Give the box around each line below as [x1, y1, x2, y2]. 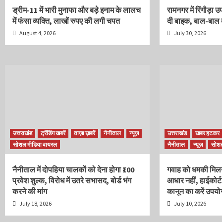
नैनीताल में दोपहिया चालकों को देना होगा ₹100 [12, 165, 134, 174]
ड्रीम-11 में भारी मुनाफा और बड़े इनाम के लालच [12, 5, 141, 15]
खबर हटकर [195, 129, 220, 137]
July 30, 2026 [173, 29, 207, 37]
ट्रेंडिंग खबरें [41, 129, 65, 137]
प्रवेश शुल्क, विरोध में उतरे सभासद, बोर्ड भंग [12, 175, 131, 185]
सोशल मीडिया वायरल [13, 141, 57, 148]
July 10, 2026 [173, 200, 207, 207]
